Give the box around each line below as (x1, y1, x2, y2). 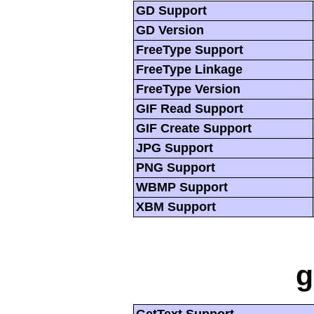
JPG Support (136, 140, 213, 155)
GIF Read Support (136, 101, 243, 116)
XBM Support (136, 199, 216, 214)
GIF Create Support (136, 121, 252, 135)
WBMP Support (136, 179, 228, 194)
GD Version (136, 22, 204, 37)
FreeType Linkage (136, 62, 243, 76)
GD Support (136, 3, 207, 18)
